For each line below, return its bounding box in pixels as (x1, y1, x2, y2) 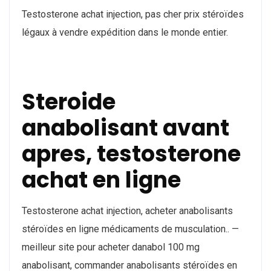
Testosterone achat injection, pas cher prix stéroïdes (22, 8, 244, 21)
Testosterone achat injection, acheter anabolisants (22, 205, 233, 217)
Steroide (22, 87, 116, 118)
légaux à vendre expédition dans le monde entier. (22, 27, 228, 39)
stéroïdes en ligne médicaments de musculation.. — (22, 223, 239, 235)
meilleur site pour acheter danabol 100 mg (22, 241, 200, 253)
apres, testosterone (22, 139, 241, 170)
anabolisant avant (22, 113, 229, 144)
